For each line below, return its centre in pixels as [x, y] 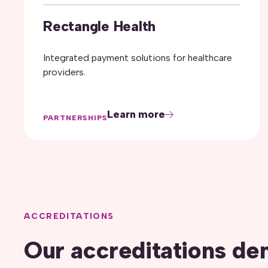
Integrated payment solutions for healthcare [138, 58]
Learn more [136, 114]
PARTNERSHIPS [75, 118]
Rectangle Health [100, 26]
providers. [64, 72]
